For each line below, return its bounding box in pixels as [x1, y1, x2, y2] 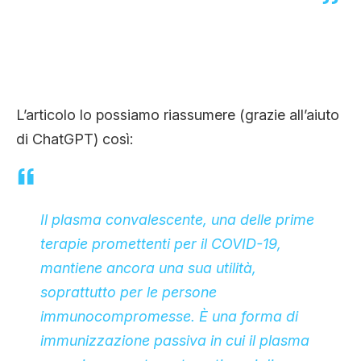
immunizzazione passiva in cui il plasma [40, 331, 309, 349]
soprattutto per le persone [40, 283, 217, 301]
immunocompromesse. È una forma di [40, 307, 298, 325]
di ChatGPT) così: [16, 130, 133, 147]
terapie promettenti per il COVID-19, [40, 234, 281, 252]
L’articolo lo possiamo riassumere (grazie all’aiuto [16, 106, 339, 123]
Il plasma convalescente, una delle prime [40, 210, 314, 228]
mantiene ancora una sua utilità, [40, 259, 256, 276]
